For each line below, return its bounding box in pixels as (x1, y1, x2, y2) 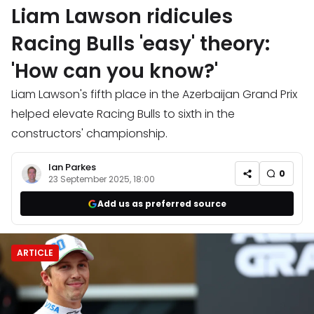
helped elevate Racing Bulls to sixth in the (11, 106, 235, 123)
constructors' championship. (11, 125, 168, 142)
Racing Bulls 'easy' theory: (11, 30, 270, 58)
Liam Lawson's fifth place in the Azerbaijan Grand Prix (11, 86, 297, 103)
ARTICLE (17, 247, 53, 259)
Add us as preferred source (97, 197, 226, 210)
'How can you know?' (11, 57, 218, 86)
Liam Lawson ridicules (11, 3, 233, 31)
